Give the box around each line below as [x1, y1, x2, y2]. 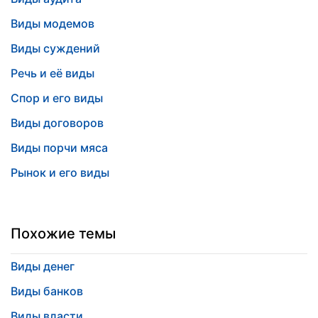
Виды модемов [11, 16, 94, 31]
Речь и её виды [11, 66, 94, 80]
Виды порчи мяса [11, 141, 108, 155]
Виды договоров [11, 116, 104, 130]
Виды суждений [11, 41, 100, 55]
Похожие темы [11, 225, 116, 242]
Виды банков [11, 284, 83, 298]
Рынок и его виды [11, 165, 109, 180]
